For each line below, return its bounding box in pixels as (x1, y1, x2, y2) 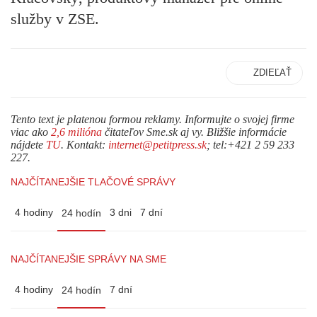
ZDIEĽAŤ (253, 67, 292, 79)
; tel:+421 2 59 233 (207, 139, 294, 151)
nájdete (11, 139, 46, 151)
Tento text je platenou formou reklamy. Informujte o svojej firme (11, 113, 294, 126)
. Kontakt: (61, 139, 108, 151)
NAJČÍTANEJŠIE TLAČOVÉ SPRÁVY (11, 176, 175, 188)
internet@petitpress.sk (108, 139, 207, 151)
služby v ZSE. (11, 9, 99, 28)
